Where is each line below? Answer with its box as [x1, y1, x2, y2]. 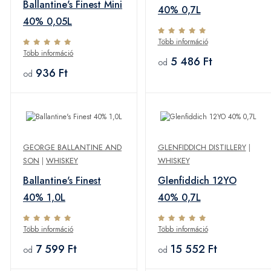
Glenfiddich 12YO [157, 174, 237, 188]
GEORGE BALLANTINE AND [23, 142, 122, 154]
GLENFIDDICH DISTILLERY [157, 142, 246, 154]
